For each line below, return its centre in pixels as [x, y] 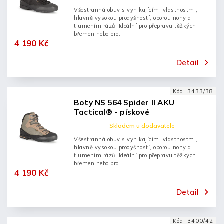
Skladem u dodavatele [142, 126]
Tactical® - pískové [112, 112]
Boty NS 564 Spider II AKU [124, 103]
